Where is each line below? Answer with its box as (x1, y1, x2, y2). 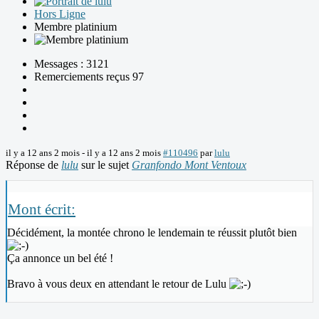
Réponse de (6, 159, 61, 172)
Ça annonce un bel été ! (7, 252, 113, 265)
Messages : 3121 (34, 58, 109, 70)
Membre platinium (34, 21, 117, 33)
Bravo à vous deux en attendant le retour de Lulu (7, 278, 229, 291)
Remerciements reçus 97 (34, 70, 144, 83)
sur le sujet (78, 159, 132, 172)
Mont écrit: (8, 201, 75, 218)
